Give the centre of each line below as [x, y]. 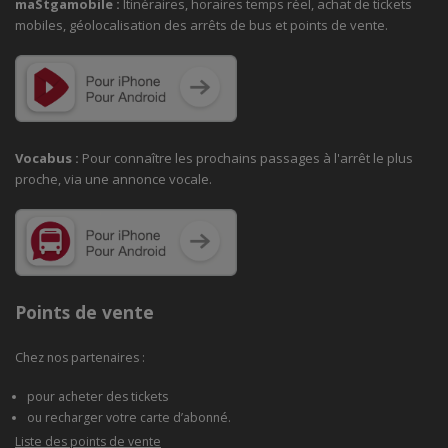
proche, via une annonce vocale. [113, 178]
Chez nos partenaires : [83, 357]
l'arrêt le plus [373, 157]
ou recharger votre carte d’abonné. [129, 418]
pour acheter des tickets [98, 397]
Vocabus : [48, 157]
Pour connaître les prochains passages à [208, 157]
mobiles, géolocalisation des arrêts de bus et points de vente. [201, 24]
